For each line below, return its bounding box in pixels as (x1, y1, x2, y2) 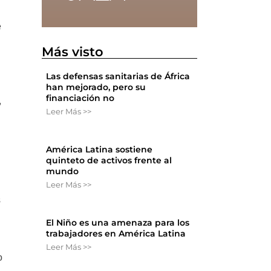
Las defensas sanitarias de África (46, 71, 191, 82)
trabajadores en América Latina (46, 228, 186, 240)
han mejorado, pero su (46, 82, 146, 93)
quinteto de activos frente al (46, 155, 172, 166)
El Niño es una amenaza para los (46, 217, 190, 229)
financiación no (46, 93, 115, 104)
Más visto (42, 44, 104, 60)
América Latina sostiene (46, 144, 153, 155)
